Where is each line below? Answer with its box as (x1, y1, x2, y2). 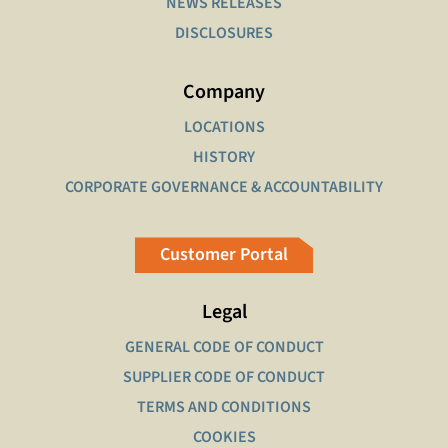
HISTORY (193, 146, 255, 169)
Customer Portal (160, 242, 288, 268)
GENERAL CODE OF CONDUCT (124, 336, 324, 359)
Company (183, 78, 265, 107)
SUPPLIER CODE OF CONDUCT (123, 366, 325, 389)
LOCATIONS (183, 116, 265, 139)
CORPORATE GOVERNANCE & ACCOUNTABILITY (65, 176, 383, 199)
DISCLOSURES (175, 22, 273, 45)
